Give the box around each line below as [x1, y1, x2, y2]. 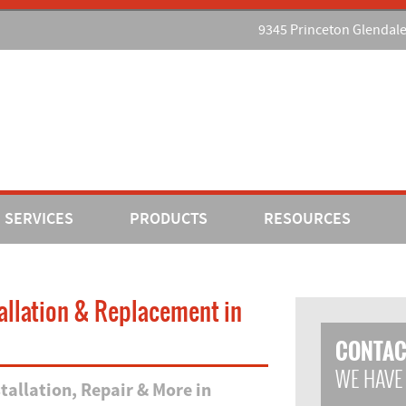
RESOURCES [264, 208, 351, 231]
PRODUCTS [130, 208, 208, 231]
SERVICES [5, 208, 73, 231]
